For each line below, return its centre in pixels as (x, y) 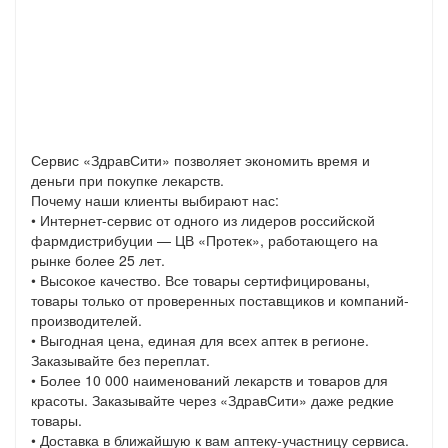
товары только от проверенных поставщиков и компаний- (220, 300)
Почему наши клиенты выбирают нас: (155, 200)
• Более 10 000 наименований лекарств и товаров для (209, 380)
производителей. (86, 320)
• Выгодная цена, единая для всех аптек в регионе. (200, 340)
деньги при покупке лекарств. (127, 180)
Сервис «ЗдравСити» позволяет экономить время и (200, 160)
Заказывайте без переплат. (120, 360)
